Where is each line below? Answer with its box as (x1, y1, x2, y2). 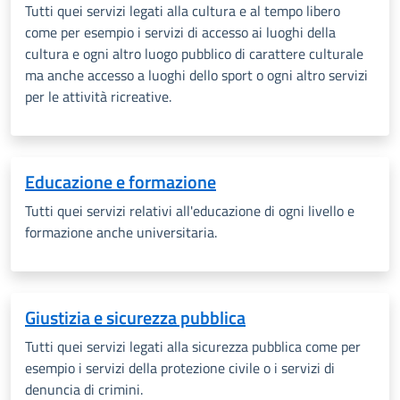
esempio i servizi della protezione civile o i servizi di (25, 357, 335, 379)
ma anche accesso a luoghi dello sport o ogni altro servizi (25, 64, 368, 86)
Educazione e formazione (25, 168, 216, 196)
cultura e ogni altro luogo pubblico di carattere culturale (25, 43, 363, 64)
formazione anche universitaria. (25, 221, 217, 243)
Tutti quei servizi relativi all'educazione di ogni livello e (25, 200, 354, 221)
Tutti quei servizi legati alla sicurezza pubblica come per (25, 336, 361, 357)
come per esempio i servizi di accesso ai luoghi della (25, 21, 336, 43)
